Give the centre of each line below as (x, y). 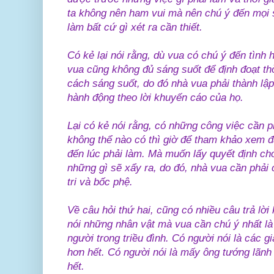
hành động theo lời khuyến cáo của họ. (155, 97)
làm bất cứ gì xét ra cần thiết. (135, 27)
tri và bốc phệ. (102, 182)
